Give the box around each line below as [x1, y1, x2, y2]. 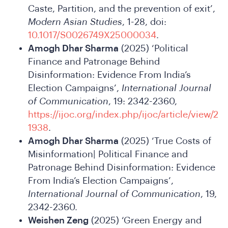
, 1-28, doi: [122, 17, 166, 26]
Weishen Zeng [28, 215, 89, 225]
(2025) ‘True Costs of [119, 136, 211, 146]
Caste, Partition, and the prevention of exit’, [28, 4, 215, 13]
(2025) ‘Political [119, 43, 188, 53]
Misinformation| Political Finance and [28, 149, 188, 159]
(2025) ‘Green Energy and [89, 215, 202, 225]
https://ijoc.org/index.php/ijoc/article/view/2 [28, 109, 218, 119]
